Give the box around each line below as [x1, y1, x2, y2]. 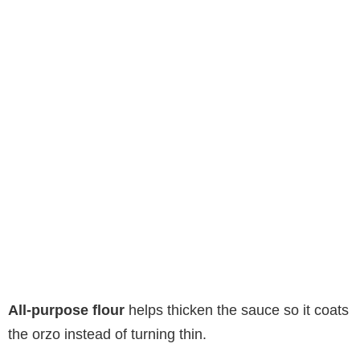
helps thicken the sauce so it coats [125, 301, 349, 318]
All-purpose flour [8, 301, 125, 318]
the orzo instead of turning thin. [8, 325, 207, 342]
